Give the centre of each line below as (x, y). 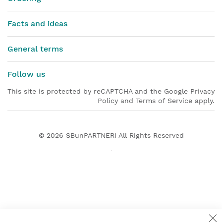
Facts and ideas (37, 23)
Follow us (26, 74)
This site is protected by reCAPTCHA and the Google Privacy (111, 91)
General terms (35, 49)
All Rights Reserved (150, 135)
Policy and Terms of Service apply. (156, 100)
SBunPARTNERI (91, 135)
